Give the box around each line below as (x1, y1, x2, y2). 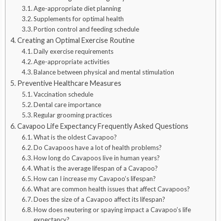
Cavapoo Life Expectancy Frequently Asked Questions (17, 121, 188, 130)
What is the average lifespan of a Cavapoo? (34, 164, 158, 172)
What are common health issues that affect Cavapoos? (34, 184, 190, 193)
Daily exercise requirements (34, 47, 114, 55)
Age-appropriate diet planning (34, 4, 121, 12)
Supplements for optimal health (34, 14, 124, 23)
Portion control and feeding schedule (34, 25, 140, 33)
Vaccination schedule (34, 90, 94, 98)
